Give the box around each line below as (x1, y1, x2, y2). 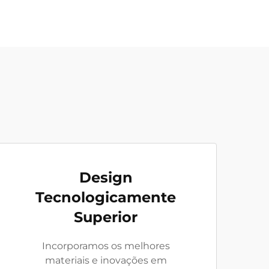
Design (79, 169, 133, 186)
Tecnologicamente (35, 189, 176, 206)
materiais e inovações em (44, 255, 167, 266)
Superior (74, 208, 138, 226)
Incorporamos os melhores (41, 240, 170, 252)
